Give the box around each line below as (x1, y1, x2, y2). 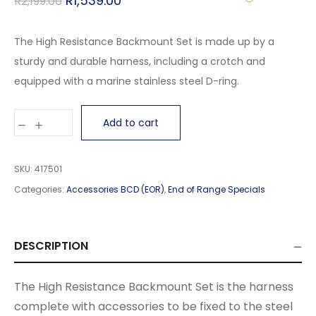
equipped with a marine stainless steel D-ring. (14, 74, 239, 88)
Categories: (14, 183, 66, 195)
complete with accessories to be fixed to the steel (14, 298, 293, 315)
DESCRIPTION (14, 238, 88, 254)
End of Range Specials (168, 183, 265, 195)
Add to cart (103, 116, 159, 130)
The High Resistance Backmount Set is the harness (14, 279, 293, 295)
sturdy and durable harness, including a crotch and (14, 54, 265, 68)
